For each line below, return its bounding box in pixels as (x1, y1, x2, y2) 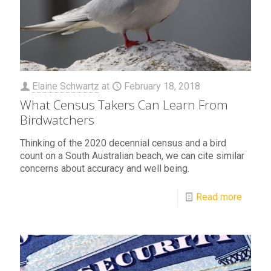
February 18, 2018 (124, 80, 200, 92)
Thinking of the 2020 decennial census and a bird (20, 137, 226, 149)
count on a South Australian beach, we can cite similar (20, 149, 244, 162)
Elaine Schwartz (32, 80, 99, 92)
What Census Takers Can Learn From (20, 96, 228, 113)
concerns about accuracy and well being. (20, 162, 189, 174)
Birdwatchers (20, 111, 94, 128)
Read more (196, 191, 242, 203)
